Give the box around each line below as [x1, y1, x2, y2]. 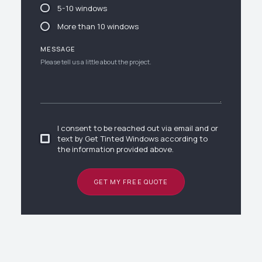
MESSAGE [40, 44, 76, 53]
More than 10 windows [57, 20, 139, 32]
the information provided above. [57, 144, 174, 155]
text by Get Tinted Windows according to [57, 133, 208, 144]
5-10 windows [57, 2, 107, 13]
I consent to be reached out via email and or [57, 123, 218, 134]
